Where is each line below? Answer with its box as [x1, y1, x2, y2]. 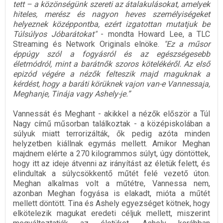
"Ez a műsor [163, 39, 211, 49]
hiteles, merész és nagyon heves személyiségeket [13, 9, 210, 19]
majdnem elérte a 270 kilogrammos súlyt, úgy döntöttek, [13, 148, 210, 158]
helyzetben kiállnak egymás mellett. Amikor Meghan [13, 138, 210, 148]
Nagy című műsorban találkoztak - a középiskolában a [13, 118, 210, 128]
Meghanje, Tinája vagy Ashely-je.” [13, 89, 130, 99]
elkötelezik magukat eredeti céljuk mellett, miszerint [13, 208, 210, 218]
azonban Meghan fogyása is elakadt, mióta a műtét [13, 188, 210, 198]
